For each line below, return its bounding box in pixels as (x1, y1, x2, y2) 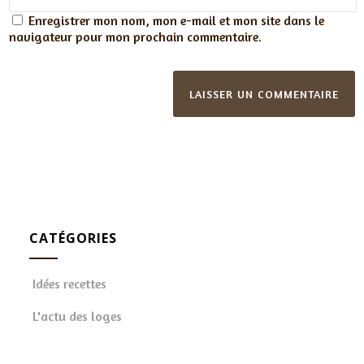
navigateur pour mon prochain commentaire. (9, 28, 262, 45)
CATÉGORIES (29, 229, 118, 248)
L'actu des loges (32, 308, 123, 325)
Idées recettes (32, 275, 107, 292)
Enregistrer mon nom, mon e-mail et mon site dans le (28, 12, 325, 29)
